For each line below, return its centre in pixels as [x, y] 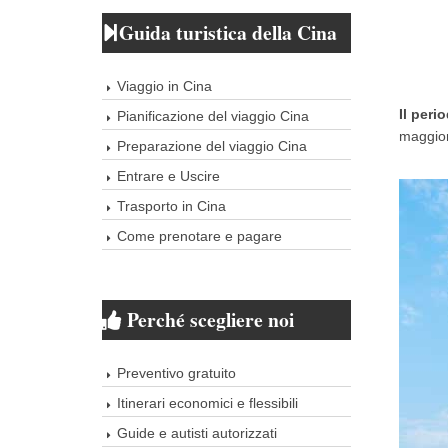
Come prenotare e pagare [199, 236]
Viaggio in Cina [164, 86]
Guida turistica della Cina [228, 32]
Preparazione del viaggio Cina [212, 146]
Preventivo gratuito [176, 373]
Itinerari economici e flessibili [207, 403]
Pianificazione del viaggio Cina [213, 116]
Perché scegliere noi [208, 319]
